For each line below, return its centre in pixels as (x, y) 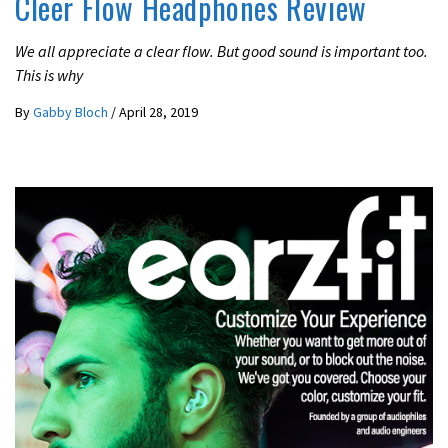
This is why (49, 75)
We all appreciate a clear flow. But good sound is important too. (221, 51)
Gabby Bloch (72, 112)
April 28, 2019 (158, 112)
